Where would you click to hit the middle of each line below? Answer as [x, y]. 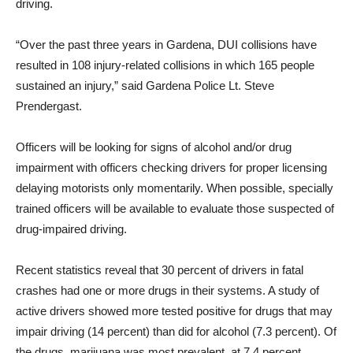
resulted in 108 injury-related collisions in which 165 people [165, 65]
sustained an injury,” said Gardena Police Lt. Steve [145, 86]
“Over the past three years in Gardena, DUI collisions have [166, 45]
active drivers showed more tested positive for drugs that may [174, 311]
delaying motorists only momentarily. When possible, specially [175, 188]
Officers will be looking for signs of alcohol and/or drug [154, 147]
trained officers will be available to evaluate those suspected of [175, 209]
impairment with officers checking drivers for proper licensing [171, 168]
